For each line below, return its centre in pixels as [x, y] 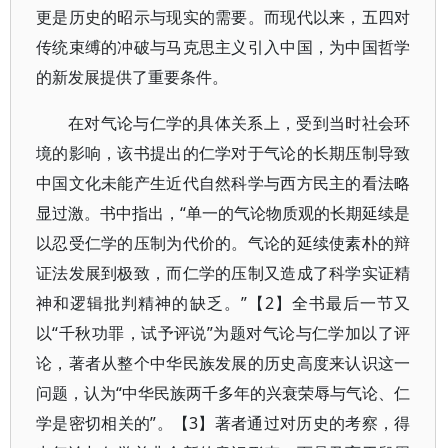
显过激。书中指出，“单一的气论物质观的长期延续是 [223, 213]
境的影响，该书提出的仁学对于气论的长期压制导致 [223, 153]
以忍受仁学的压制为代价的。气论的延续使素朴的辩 [223, 243]
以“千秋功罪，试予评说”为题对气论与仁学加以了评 [223, 333]
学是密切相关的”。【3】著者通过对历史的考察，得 [223, 423]
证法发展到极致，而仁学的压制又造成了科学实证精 [223, 273]
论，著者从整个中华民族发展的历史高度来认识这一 [223, 363]
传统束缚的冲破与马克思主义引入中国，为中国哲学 [223, 47]
